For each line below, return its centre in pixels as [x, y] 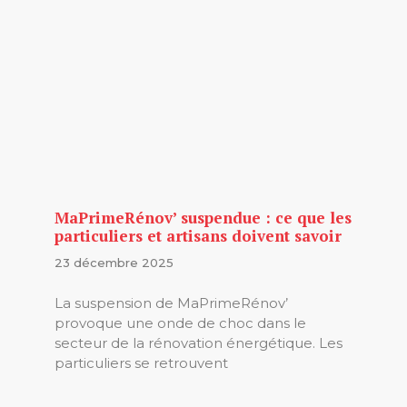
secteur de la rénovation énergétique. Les [199, 342]
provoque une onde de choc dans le [180, 323]
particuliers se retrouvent [141, 362]
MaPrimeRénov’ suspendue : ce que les [203, 218]
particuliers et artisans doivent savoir [198, 236]
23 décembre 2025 [114, 263]
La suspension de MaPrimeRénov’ [171, 303]
